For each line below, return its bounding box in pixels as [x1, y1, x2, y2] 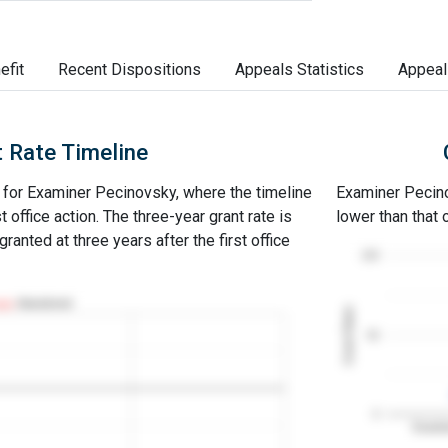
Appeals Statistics [235, 60, 364, 79]
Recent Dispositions [58, 60, 201, 79]
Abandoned [17, 297, 72, 310]
